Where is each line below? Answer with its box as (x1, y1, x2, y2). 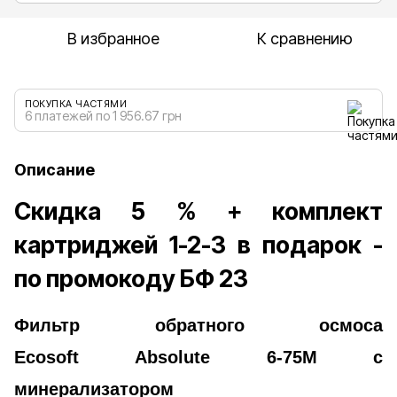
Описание (14, 160, 95, 179)
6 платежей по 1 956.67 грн (25, 107, 182, 123)
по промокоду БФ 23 (14, 263, 248, 292)
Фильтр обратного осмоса (14, 315, 383, 335)
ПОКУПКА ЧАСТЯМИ (25, 97, 128, 110)
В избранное (67, 28, 160, 48)
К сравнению (257, 28, 353, 48)
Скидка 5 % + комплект (14, 196, 383, 225)
